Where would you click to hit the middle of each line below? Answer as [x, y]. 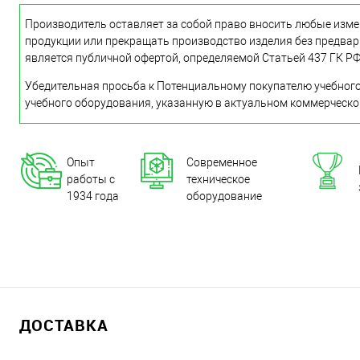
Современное [222, 162]
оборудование [224, 196]
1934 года [93, 196]
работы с [91, 179]
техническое [218, 179]
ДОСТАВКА [64, 325]
